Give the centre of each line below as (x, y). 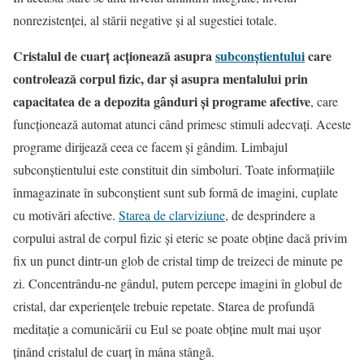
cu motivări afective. (66, 215)
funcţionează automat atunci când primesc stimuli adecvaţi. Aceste (182, 124)
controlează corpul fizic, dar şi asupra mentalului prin (160, 79)
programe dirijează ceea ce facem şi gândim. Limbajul (150, 147)
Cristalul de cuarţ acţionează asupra (114, 56)
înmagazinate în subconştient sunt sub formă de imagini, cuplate (175, 193)
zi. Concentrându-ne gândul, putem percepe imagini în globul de (178, 284)
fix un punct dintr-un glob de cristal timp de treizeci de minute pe (178, 261)
